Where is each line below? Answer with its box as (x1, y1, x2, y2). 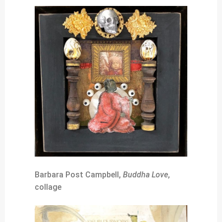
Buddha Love (123, 169, 168, 179)
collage (35, 182, 61, 192)
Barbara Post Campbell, (35, 169, 123, 179)
